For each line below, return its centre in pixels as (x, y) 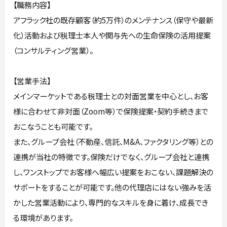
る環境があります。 (43, 218)
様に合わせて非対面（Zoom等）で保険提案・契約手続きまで (111, 111)
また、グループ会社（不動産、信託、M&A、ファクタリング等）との (113, 142)
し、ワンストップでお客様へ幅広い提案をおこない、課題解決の (113, 172)
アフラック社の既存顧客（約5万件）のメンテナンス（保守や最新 (113, 20)
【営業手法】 (32, 81)
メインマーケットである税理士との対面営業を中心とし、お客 (111, 96)
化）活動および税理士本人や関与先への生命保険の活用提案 (112, 35)
